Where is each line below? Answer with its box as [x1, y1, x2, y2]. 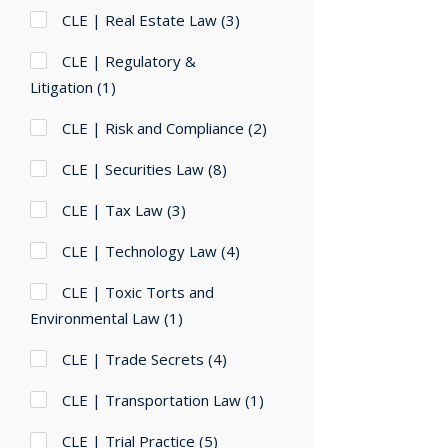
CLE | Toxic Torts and [62, 282, 214, 303]
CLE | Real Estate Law [62, 10, 217, 31]
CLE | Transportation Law [62, 390, 241, 411]
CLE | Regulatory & [62, 51, 196, 72]
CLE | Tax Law [62, 200, 163, 221]
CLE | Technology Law [62, 241, 217, 262]
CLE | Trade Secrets [62, 349, 204, 370]
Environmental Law [30, 308, 160, 329]
